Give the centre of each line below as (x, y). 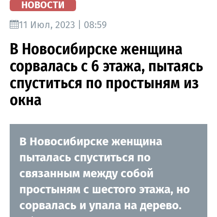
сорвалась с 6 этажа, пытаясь (106, 66)
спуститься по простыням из (104, 83)
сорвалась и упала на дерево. (101, 205)
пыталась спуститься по (85, 157)
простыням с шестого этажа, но (105, 189)
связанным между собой (86, 173)
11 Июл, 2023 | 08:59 (63, 24)
